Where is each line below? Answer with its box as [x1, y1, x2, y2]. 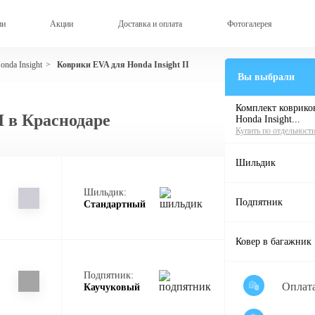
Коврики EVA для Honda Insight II [57, 59, 189, 70]
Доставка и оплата [117, 18, 182, 29]
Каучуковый [83, 281, 140, 292]
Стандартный [83, 198, 146, 210]
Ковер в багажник [236, 236, 311, 247]
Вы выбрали [238, 72, 295, 83]
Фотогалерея [226, 18, 272, 29]
